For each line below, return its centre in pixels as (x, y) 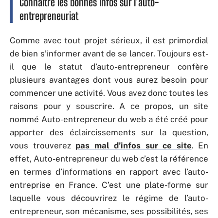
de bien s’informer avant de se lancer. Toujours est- (109, 53)
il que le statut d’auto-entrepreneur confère (109, 66)
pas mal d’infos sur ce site (134, 145)
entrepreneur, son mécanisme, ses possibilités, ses (109, 211)
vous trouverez (43, 145)
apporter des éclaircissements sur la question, (109, 132)
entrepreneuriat (49, 16)
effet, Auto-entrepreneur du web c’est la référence (109, 158)
